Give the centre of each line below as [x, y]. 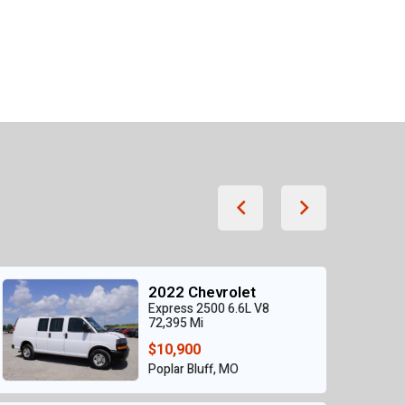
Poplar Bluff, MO [193, 370]
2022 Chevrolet [202, 293]
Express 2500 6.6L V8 [209, 309]
